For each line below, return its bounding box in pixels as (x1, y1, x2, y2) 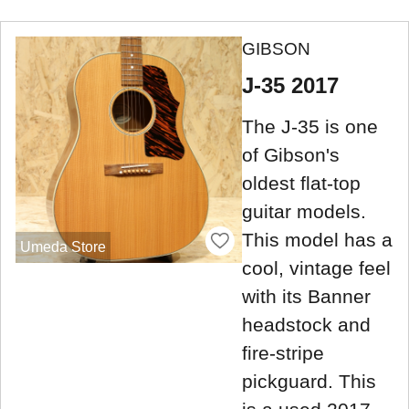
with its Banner (242, 285, 371, 307)
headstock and (242, 313, 371, 335)
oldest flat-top (242, 172, 361, 194)
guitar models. (242, 200, 366, 222)
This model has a (242, 228, 393, 250)
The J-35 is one (242, 115, 378, 137)
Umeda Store (19, 238, 106, 255)
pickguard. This (242, 370, 376, 392)
